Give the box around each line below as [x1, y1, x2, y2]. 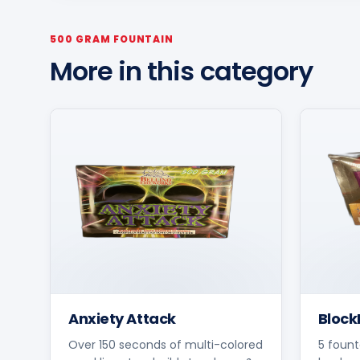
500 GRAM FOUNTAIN [50, 32, 174, 46]
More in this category [50, 53, 313, 89]
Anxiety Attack [68, 308, 176, 329]
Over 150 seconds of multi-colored [68, 336, 263, 353]
